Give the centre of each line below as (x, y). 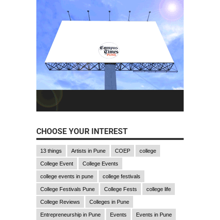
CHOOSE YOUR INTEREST (82, 131)
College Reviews (60, 202)
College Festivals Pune (68, 189)
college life (159, 189)
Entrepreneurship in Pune (70, 214)
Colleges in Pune (109, 202)
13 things (51, 151)
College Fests (121, 189)
